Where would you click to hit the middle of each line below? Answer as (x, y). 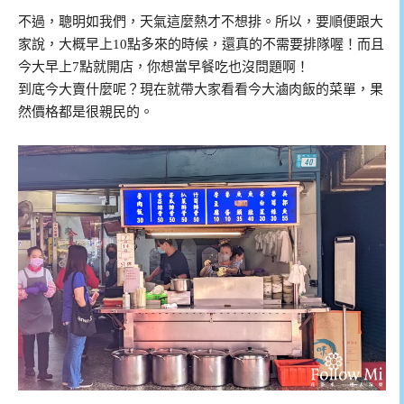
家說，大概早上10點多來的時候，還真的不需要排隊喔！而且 (201, 45)
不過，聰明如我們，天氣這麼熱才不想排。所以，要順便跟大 (201, 22)
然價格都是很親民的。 (86, 112)
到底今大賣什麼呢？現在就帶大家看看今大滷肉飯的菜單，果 (201, 90)
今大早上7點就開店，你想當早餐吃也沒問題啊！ (164, 67)
